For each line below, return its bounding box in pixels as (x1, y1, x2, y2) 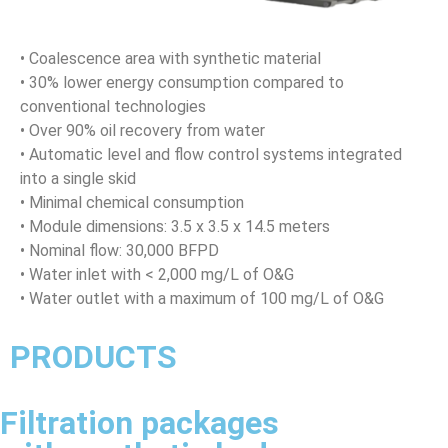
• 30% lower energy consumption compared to (20, 73, 344, 93)
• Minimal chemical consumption (20, 193, 244, 213)
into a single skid (20, 169, 136, 189)
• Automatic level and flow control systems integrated (20, 145, 402, 165)
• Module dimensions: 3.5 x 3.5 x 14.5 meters (20, 217, 330, 237)
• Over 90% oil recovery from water (20, 121, 265, 141)
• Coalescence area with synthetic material (20, 49, 321, 69)
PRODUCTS (10, 338, 177, 377)
